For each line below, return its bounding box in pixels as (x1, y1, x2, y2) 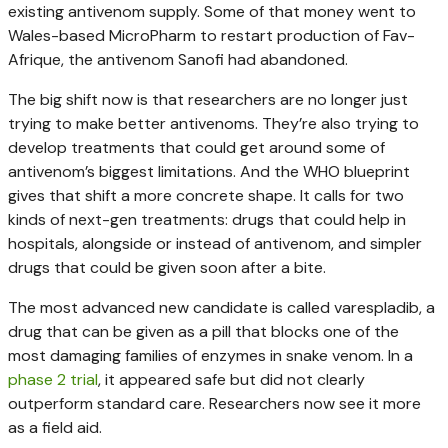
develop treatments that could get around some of (8, 136, 385, 158)
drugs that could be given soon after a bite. (8, 256, 326, 278)
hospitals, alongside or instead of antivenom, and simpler (8, 232, 422, 254)
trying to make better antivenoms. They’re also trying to (8, 112, 419, 134)
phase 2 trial (8, 368, 98, 390)
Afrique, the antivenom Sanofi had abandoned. (8, 48, 348, 70)
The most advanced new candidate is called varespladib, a (8, 296, 435, 318)
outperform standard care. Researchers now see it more (8, 392, 421, 414)
